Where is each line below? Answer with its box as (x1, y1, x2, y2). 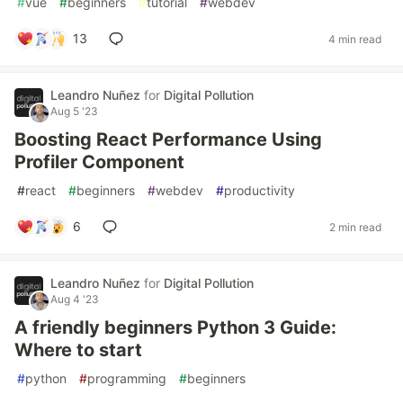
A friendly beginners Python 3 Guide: (14, 317, 336, 338)
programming (87, 371, 166, 386)
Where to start (14, 339, 142, 361)
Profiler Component (14, 151, 184, 173)
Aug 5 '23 (50, 104, 98, 118)
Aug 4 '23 (50, 292, 99, 306)
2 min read (329, 219, 381, 234)
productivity (224, 183, 295, 198)
